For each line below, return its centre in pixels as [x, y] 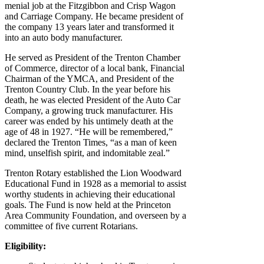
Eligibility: [25, 246]
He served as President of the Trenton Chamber [93, 58]
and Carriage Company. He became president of [94, 16]
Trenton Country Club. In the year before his [88, 90]
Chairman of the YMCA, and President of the [89, 79]
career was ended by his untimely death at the [89, 121]
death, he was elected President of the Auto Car [93, 100]
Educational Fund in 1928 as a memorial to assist [95, 184]
